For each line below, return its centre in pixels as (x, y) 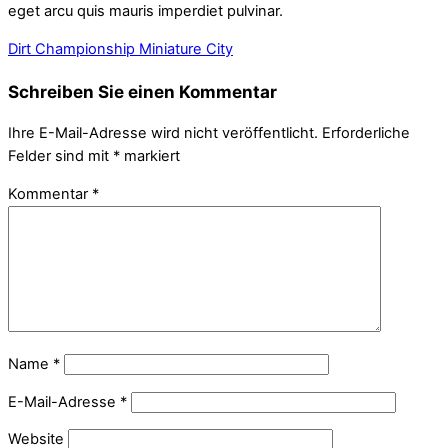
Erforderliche (366, 133)
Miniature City (184, 48)
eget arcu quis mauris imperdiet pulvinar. (145, 11)
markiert (150, 156)
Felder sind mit (60, 156)
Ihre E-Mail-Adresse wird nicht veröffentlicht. (163, 133)
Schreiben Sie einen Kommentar (142, 91)
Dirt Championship (71, 48)
